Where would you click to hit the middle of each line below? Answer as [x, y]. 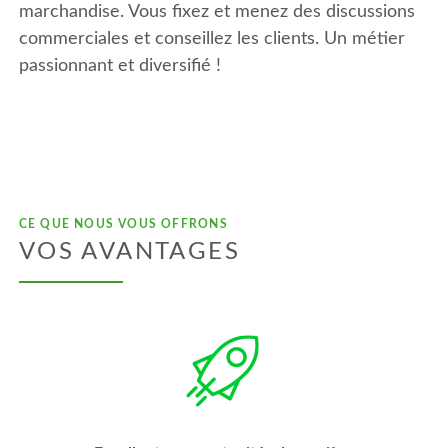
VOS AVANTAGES [129, 252]
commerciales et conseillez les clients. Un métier [211, 38]
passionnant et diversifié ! [119, 65]
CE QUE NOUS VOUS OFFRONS [123, 224]
